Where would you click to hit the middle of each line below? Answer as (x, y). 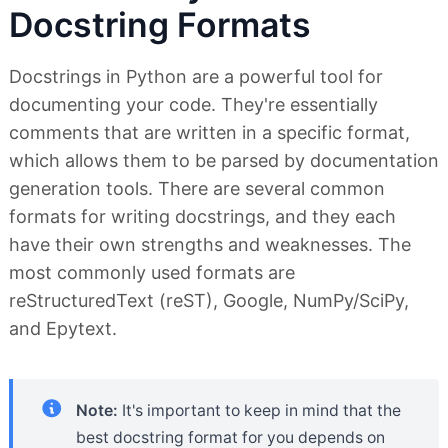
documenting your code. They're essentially (193, 104)
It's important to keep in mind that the (259, 410)
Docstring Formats (160, 24)
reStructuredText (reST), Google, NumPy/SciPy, (209, 300)
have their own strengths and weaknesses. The (210, 244)
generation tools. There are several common (197, 188)
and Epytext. (63, 328)
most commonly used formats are (152, 272)
